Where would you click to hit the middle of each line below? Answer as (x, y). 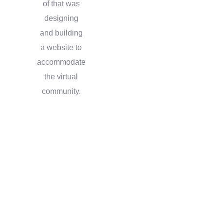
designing (61, 18)
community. (61, 91)
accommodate (61, 62)
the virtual (61, 76)
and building (61, 33)
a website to (61, 47)
